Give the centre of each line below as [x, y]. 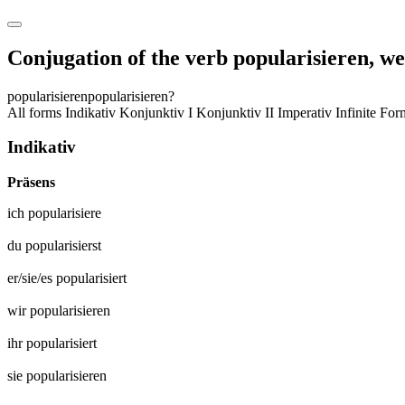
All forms [36, 112]
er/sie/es [32, 278]
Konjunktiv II [235, 112]
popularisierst [63, 246]
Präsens [31, 183]
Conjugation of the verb [120, 57]
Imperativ [305, 112]
